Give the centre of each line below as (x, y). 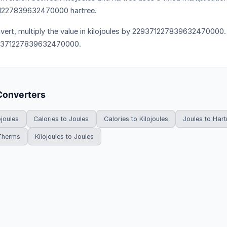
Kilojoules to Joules (65, 136)
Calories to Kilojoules (136, 119)
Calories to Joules (61, 119)
